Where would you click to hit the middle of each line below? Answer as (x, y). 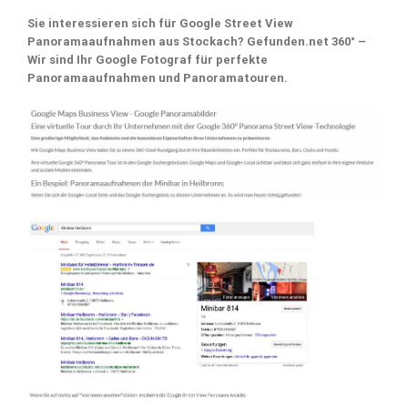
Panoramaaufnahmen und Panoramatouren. (158, 77)
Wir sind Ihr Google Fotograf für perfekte (148, 59)
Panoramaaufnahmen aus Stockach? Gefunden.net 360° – (197, 41)
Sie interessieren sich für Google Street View (160, 23)
